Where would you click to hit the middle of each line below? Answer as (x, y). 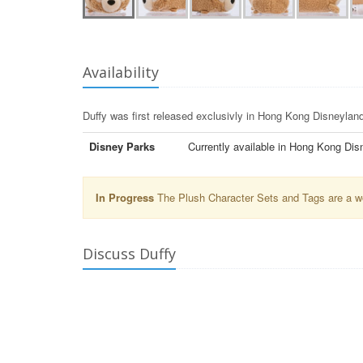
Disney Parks (122, 146)
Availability (121, 72)
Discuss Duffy (129, 254)
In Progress (125, 197)
